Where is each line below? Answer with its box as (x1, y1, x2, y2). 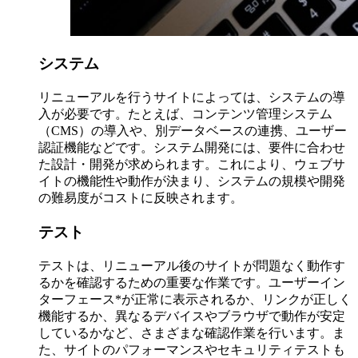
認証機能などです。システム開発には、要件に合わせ (38, 141, 345, 155)
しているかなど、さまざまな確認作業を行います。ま (38, 325, 345, 340)
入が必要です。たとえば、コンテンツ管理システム (38, 107, 332, 121)
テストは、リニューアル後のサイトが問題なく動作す (38, 258, 345, 272)
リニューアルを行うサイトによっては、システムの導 (38, 90, 345, 105)
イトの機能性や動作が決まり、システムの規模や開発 (38, 174, 345, 189)
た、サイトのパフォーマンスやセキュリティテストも (38, 342, 345, 356)
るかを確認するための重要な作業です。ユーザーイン (38, 275, 345, 289)
